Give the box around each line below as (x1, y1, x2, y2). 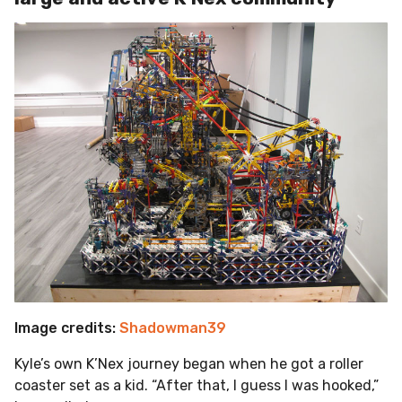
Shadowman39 (119, 319, 226, 336)
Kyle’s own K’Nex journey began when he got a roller (14, 354, 363, 372)
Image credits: (14, 319, 119, 336)
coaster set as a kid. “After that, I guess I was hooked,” (14, 376, 379, 394)
